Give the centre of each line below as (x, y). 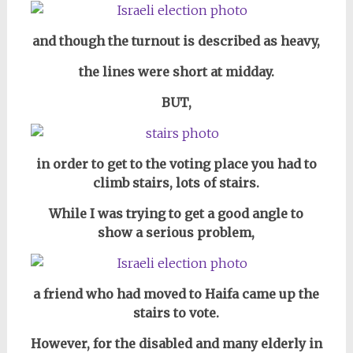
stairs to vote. (176, 312)
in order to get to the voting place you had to (176, 163)
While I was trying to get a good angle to (176, 213)
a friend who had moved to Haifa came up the (176, 294)
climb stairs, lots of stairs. (176, 182)
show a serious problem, (176, 232)
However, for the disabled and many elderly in (176, 343)
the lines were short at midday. (176, 71)
